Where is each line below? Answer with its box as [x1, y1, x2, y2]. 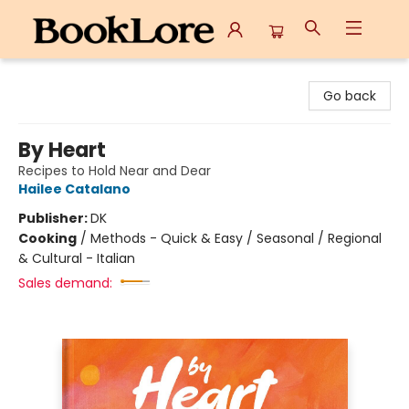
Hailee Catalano [18, 180, 131, 198]
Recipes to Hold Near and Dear [18, 162, 211, 180]
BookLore [14, 67, 70, 85]
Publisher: [18, 209, 90, 227]
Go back [323, 87, 376, 105]
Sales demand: [18, 274, 112, 292]
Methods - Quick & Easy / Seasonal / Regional [90, 229, 382, 247]
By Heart [18, 136, 106, 164]
